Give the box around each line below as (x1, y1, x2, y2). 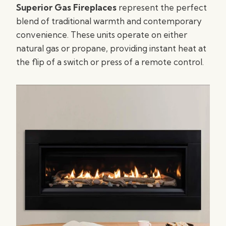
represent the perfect (117, 2, 207, 13)
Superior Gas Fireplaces (16, 2, 117, 13)
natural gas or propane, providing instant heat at (16, 43, 206, 53)
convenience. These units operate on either (16, 29, 187, 40)
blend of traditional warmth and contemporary (16, 16, 202, 26)
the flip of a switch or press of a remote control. (16, 56, 204, 67)
